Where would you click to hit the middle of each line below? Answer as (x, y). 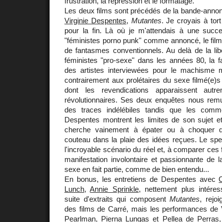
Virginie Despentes (95, 21)
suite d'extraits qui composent (117, 199)
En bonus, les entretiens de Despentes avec (142, 179)
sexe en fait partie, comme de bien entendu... (137, 169)
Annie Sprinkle (114, 189)
